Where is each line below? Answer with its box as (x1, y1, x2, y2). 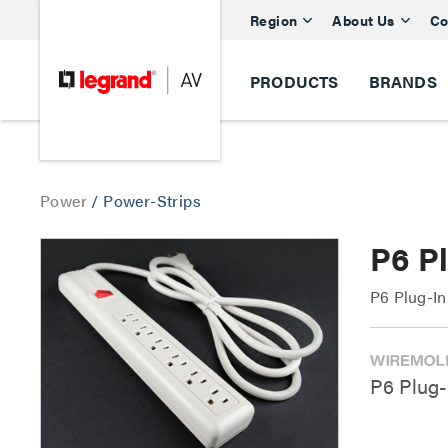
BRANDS (368, 70, 437, 93)
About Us (332, 9, 395, 30)
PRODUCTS (250, 70, 339, 93)
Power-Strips (103, 189, 202, 212)
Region (250, 9, 298, 30)
